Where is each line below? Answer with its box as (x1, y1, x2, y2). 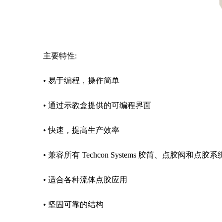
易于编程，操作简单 (48, 76, 119, 85)
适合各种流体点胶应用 (48, 175, 127, 184)
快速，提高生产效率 (48, 126, 119, 134)
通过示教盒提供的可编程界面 (48, 101, 151, 110)
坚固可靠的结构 (48, 200, 104, 209)
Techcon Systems (80, 151, 138, 159)
